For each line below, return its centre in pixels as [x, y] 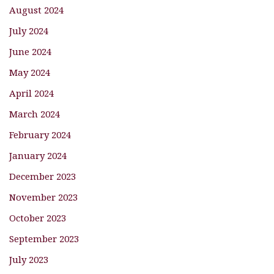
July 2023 [29, 259]
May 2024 [30, 72]
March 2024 [35, 113]
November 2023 [43, 197]
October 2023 [38, 217]
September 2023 [44, 238]
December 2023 [43, 176]
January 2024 [38, 155]
